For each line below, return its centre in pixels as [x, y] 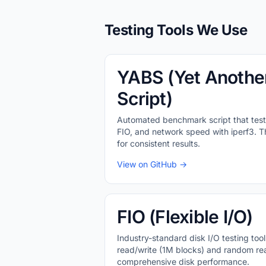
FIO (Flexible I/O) [185, 217]
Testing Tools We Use [176, 30]
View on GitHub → [152, 164]
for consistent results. [159, 143]
